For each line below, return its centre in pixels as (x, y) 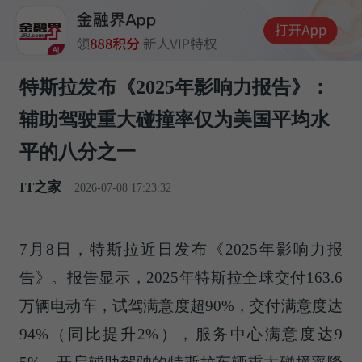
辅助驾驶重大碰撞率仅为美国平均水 (174, 120)
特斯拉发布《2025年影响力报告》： (174, 88)
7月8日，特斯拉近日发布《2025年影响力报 (181, 250)
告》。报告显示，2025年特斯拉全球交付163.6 (181, 278)
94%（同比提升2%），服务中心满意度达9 (181, 335)
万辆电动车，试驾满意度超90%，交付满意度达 (181, 306)
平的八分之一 (77, 152)
